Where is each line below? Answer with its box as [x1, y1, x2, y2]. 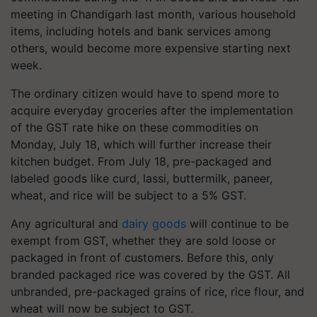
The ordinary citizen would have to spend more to [11, 86, 279, 100]
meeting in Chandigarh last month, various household [11, 7, 296, 21]
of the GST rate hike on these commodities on [11, 120, 258, 134]
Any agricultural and [11, 217, 122, 231]
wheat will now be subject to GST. [11, 301, 193, 316]
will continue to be [186, 217, 289, 231]
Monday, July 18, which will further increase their [11, 137, 272, 151]
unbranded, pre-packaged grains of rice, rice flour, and [11, 284, 304, 299]
